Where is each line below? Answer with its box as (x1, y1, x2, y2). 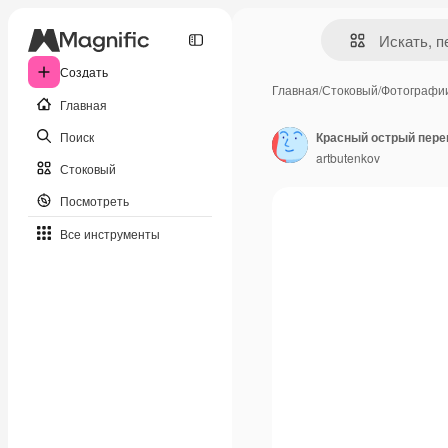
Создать (60, 63, 108, 80)
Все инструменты (60, 224, 160, 242)
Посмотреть (60, 191, 129, 209)
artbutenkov (316, 148, 380, 166)
